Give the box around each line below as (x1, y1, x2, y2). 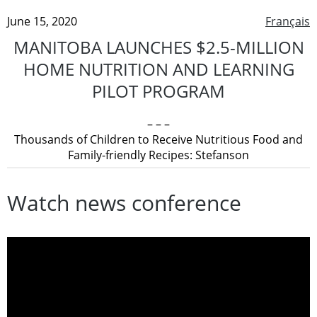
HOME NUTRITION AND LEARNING (23, 57, 294, 81)
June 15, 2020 (7, 13, 77, 29)
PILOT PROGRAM (92, 79, 225, 103)
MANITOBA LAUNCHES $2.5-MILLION (13, 35, 304, 59)
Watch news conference (7, 188, 241, 217)
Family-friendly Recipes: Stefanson (68, 146, 249, 163)
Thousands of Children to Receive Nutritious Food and (14, 131, 303, 147)
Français (265, 13, 310, 29)
